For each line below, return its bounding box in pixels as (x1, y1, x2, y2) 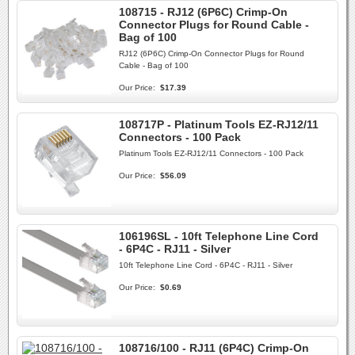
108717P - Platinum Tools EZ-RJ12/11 (119, 118, 319, 131)
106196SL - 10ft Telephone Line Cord (119, 230, 319, 242)
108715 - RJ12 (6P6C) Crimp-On (119, 6, 288, 18)
